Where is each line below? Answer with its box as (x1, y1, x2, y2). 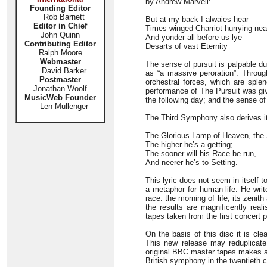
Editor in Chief (33, 21, 87, 30)
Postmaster (39, 75, 81, 84)
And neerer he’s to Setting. (145, 158, 238, 167)
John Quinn (41, 30, 80, 39)
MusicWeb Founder (24, 93, 96, 102)
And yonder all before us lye (145, 33, 242, 42)
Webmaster (39, 57, 81, 66)
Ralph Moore (38, 48, 82, 57)
